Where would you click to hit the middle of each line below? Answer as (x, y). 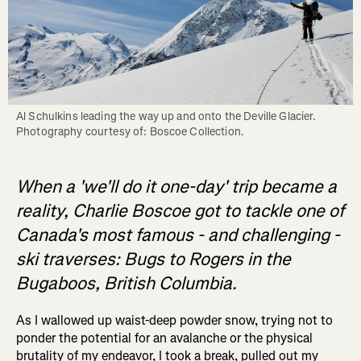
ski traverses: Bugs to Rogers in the (154, 259)
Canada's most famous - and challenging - (178, 235)
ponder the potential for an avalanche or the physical (164, 338)
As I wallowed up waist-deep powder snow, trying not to (174, 321)
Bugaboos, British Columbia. (127, 284)
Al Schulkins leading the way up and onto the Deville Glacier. (166, 117)
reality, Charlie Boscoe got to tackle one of (180, 211)
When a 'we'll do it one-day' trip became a (176, 187)
